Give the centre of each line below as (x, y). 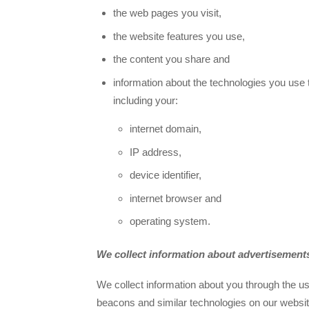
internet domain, (166, 129)
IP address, (156, 152)
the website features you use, (179, 36)
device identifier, (166, 175)
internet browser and (176, 198)
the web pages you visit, (167, 13)
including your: (146, 100)
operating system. (170, 221)
